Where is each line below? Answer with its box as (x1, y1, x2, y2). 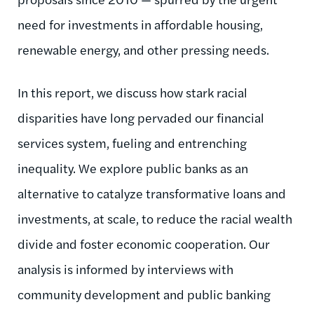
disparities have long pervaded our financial (18, 108, 264, 126)
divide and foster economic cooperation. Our (18, 234, 270, 252)
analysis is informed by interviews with (18, 259, 233, 278)
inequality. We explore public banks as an (18, 158, 248, 177)
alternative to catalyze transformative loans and (18, 184, 286, 202)
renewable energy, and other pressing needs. (18, 40, 269, 58)
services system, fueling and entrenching (18, 133, 247, 151)
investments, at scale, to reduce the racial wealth (18, 209, 292, 227)
